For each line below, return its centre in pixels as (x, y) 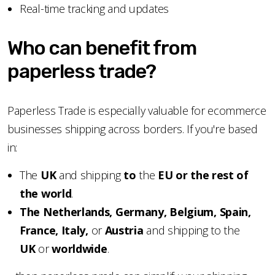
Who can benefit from (102, 48)
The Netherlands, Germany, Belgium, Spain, (135, 211)
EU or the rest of (203, 175)
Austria (124, 230)
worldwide (78, 248)
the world (46, 193)
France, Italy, (56, 230)
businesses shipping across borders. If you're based (133, 129)
